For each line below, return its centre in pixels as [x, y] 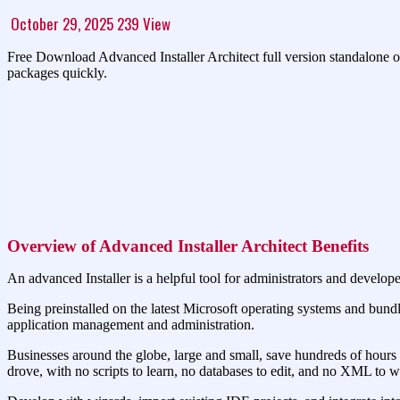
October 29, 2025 [62, 23]
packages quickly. [57, 72]
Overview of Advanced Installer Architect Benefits [188, 246]
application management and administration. [131, 324]
